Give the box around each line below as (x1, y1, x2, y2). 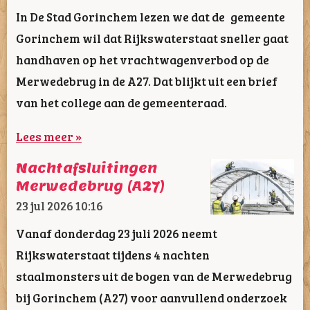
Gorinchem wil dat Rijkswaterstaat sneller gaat (16, 30, 289, 47)
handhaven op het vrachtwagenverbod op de (16, 51, 269, 69)
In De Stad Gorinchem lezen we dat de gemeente (16, 8, 285, 26)
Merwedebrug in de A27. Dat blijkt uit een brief (16, 73, 277, 90)
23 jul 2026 (16, 197, 73, 215)
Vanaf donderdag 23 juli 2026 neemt (16, 224, 217, 241)
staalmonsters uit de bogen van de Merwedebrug (16, 267, 292, 284)
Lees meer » (16, 127, 82, 145)
